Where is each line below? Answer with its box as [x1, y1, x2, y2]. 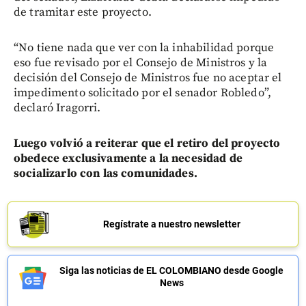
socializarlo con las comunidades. [14, 165, 197, 181]
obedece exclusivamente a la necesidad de [14, 150, 242, 166]
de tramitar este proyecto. [14, 4, 152, 20]
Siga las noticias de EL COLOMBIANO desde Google [59, 264, 283, 276]
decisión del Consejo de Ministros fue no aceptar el [14, 70, 282, 85]
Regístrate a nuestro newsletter [102, 218, 240, 229]
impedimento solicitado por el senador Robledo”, [14, 85, 272, 100]
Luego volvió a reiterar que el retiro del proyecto [14, 135, 281, 151]
